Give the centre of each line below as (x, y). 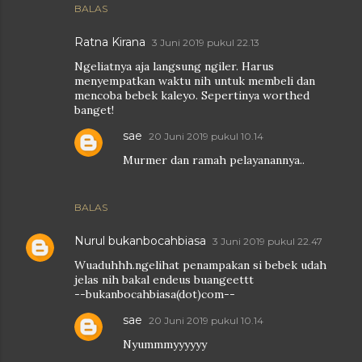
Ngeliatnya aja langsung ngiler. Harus (174, 66)
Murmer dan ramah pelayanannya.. (214, 160)
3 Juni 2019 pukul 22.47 (267, 241)
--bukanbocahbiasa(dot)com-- (155, 294)
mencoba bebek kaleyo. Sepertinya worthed (192, 95)
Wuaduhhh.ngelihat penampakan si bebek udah (200, 265)
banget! (94, 110)
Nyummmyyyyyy (165, 344)
